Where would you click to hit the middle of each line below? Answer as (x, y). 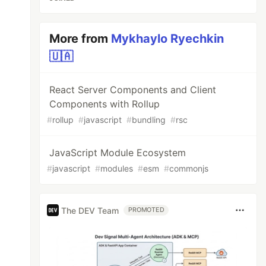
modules (117, 168)
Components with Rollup (105, 104)
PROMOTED (146, 210)
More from (80, 39)
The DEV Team (90, 210)
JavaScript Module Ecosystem (118, 153)
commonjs (189, 168)
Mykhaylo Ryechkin (168, 39)
